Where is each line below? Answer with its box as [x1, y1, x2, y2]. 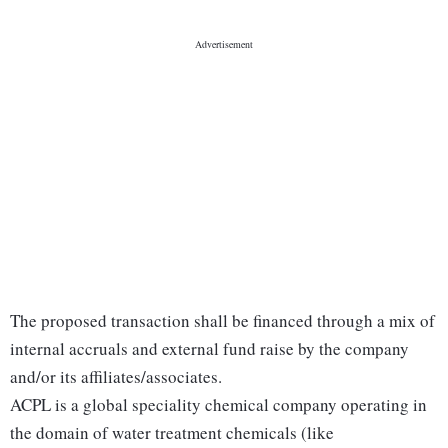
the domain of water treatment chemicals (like [10, 421, 334, 445]
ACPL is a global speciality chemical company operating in [10, 393, 427, 417]
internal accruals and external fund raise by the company [10, 337, 409, 361]
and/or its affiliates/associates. [10, 365, 228, 389]
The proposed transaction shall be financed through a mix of [10, 309, 435, 333]
